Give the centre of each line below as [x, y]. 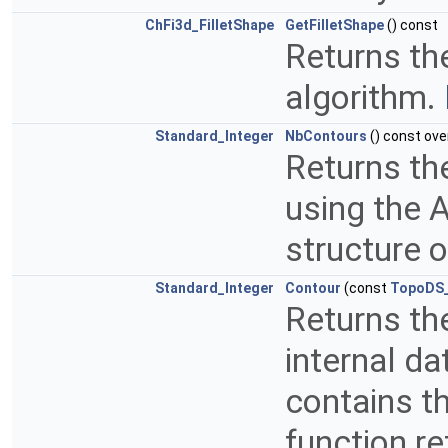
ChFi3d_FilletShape [209, 25]
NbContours [326, 136]
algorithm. [364, 98]
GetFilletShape [334, 25]
